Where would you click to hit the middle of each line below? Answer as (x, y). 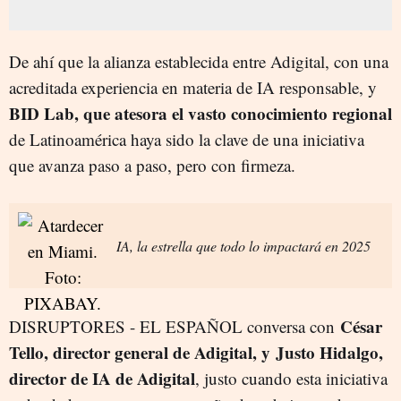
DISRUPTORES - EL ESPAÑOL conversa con (175, 326)
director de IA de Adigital (102, 378)
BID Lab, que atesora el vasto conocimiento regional (200, 113)
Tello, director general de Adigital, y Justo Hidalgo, (196, 352)
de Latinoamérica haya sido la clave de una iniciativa (187, 139)
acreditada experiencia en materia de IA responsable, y (193, 87)
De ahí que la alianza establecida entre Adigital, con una (199, 61)
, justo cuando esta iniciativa (291, 378)
